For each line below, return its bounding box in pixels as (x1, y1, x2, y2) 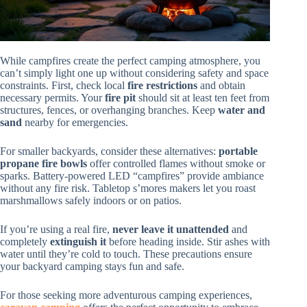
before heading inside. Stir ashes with (106, 236, 270, 248)
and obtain (197, 79, 245, 92)
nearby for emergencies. (22, 116, 128, 129)
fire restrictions (127, 79, 197, 92)
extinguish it (50, 236, 106, 248)
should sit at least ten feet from (136, 92, 269, 104)
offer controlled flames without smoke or (87, 158, 265, 170)
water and (218, 104, 265, 116)
